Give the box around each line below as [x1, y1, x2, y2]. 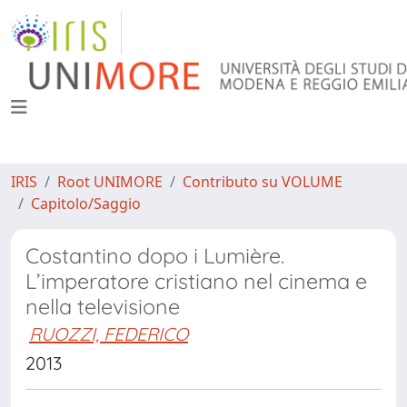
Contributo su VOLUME [183, 172, 342, 192]
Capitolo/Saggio [31, 194, 141, 213]
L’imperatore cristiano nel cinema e [25, 268, 367, 294]
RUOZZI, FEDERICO [29, 323, 188, 345]
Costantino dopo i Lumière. [25, 243, 284, 269]
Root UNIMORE [57, 172, 163, 192]
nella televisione [25, 293, 180, 320]
